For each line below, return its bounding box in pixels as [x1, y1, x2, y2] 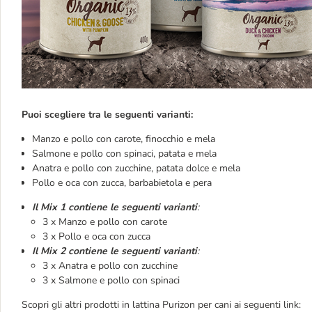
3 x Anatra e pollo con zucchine [42, 258, 178, 272]
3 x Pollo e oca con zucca [42, 229, 150, 243]
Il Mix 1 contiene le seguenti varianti [32, 200, 197, 214]
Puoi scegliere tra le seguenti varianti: [22, 107, 193, 121]
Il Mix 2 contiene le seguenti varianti [32, 244, 197, 258]
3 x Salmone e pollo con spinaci [42, 273, 180, 287]
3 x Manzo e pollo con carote [42, 214, 167, 228]
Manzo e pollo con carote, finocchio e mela [32, 132, 218, 146]
